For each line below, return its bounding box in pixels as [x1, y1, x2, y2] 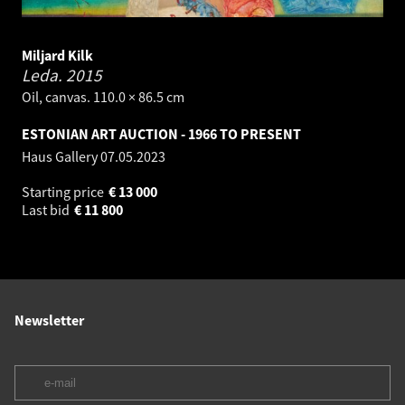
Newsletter [14, 311, 84, 330]
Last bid [22, 201, 72, 220]
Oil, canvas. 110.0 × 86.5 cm [22, 88, 184, 107]
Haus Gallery [22, 147, 100, 166]
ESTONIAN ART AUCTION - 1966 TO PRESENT [22, 125, 301, 144]
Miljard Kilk [22, 46, 93, 65]
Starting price [22, 183, 107, 202]
